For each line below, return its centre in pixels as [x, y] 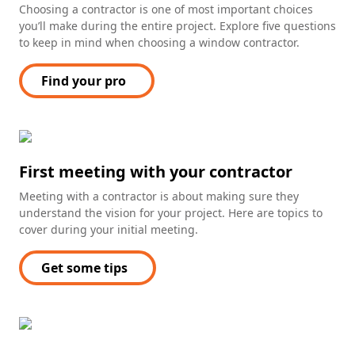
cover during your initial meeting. [109, 229]
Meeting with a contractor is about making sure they [159, 196]
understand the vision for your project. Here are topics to [171, 212]
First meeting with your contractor [156, 171]
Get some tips [84, 267]
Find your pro [84, 80]
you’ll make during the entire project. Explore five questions [177, 25]
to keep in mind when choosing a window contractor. [159, 42]
